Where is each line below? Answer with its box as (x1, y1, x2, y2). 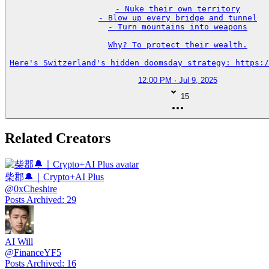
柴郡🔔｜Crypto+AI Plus (5, 172, 104, 183)
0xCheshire (14, 184, 57, 195)
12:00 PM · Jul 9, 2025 (138, 75, 217, 85)
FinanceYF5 (14, 247, 61, 258)
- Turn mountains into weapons (108, 22, 247, 32)
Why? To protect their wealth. (108, 40, 247, 50)
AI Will (5, 237, 33, 247)
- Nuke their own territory (115, 4, 240, 14)
